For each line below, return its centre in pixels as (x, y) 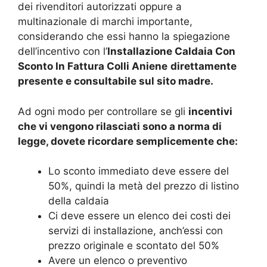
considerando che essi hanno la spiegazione (124, 37)
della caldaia (79, 201)
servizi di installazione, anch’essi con (136, 231)
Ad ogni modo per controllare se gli (103, 111)
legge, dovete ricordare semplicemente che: (128, 141)
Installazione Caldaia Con (171, 52)
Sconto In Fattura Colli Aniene (93, 66)
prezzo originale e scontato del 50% (134, 246)
